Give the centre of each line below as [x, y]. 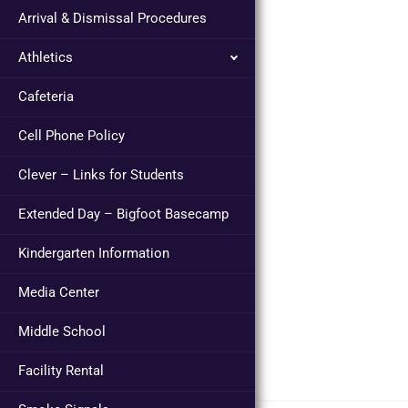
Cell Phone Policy [71, 136]
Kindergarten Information [94, 254]
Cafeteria [46, 97]
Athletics [46, 58]
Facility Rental [61, 371]
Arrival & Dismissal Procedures [112, 19]
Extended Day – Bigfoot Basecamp [123, 214]
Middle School [62, 332]
